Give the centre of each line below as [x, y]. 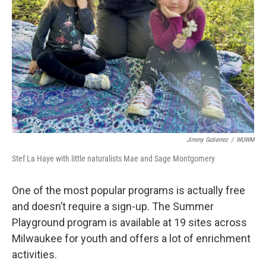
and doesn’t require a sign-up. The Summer [113, 207]
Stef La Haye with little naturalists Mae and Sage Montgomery [113, 159]
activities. [34, 255]
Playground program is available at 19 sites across [129, 223]
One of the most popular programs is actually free [129, 191]
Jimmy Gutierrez [207, 140]
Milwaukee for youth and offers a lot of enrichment [131, 239]
